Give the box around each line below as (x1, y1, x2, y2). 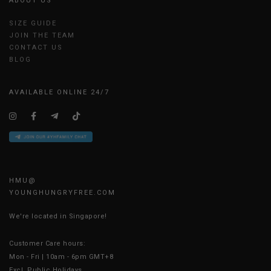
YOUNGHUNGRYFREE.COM (9, 189, 116, 197)
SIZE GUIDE (9, 19, 57, 28)
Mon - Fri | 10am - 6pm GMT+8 (9, 253, 113, 261)
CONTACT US (9, 44, 63, 52)
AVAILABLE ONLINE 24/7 (9, 88, 109, 97)
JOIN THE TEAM (9, 31, 75, 40)
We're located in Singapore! (9, 212, 107, 221)
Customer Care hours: (9, 240, 85, 248)
